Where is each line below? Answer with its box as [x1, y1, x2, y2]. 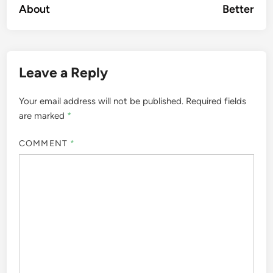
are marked [19, 110, 68, 121]
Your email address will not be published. [19, 96, 184, 107]
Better [222, 2, 254, 16]
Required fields [186, 96, 247, 107]
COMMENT [19, 138, 70, 149]
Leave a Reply [19, 64, 108, 81]
